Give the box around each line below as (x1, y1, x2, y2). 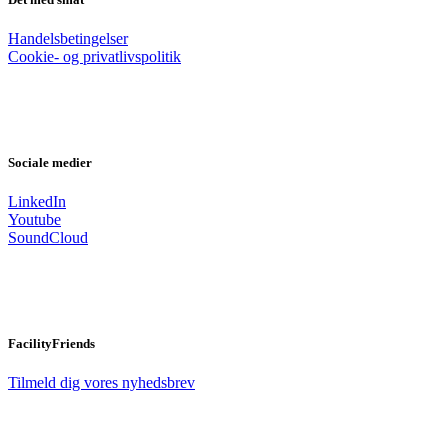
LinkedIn (8, 193, 66, 211)
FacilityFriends (8, 336, 95, 352)
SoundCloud (8, 229, 88, 247)
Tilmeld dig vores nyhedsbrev (8, 374, 195, 392)
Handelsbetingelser (8, 29, 128, 47)
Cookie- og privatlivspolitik (8, 47, 181, 65)
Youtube (8, 211, 61, 229)
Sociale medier (8, 154, 92, 170)
